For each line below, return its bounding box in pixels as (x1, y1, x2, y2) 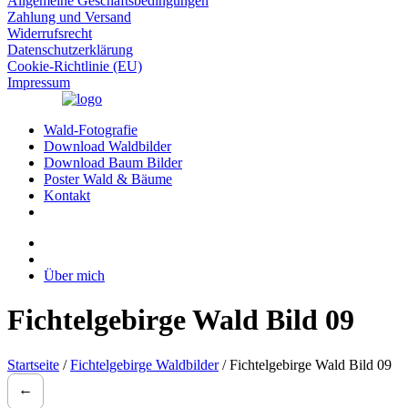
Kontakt (44, 188, 90, 203)
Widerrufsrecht (7, 25, 92, 41)
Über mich (44, 268, 105, 283)
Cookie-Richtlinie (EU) (7, 58, 142, 74)
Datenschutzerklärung (7, 42, 133, 57)
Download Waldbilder (44, 138, 171, 154)
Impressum (7, 75, 70, 90)
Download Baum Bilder (44, 155, 182, 170)
